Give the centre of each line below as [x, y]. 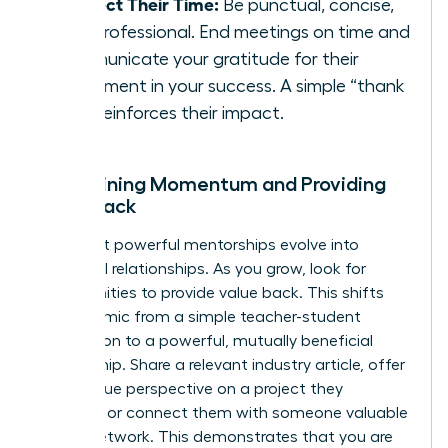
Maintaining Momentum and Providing [211, 184]
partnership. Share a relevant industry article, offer [221, 365]
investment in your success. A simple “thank [231, 86]
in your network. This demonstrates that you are [215, 437]
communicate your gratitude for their [208, 59]
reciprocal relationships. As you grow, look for [201, 269]
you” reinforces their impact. [170, 113]
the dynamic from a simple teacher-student [199, 317]
